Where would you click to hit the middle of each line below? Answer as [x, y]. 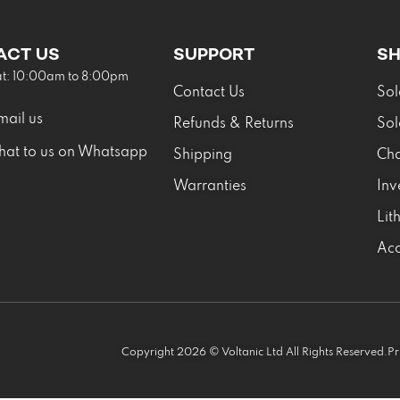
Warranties [209, 187]
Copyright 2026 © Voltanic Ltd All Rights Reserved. [254, 353]
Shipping [202, 155]
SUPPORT [213, 54]
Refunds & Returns [233, 124]
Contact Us [208, 93]
